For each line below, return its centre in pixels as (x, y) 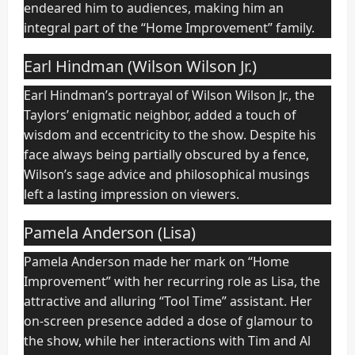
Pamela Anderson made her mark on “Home (157, 262)
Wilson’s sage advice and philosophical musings (167, 175)
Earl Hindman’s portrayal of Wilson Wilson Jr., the (169, 95)
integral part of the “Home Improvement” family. (169, 28)
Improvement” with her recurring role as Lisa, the (172, 282)
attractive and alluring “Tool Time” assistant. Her (168, 302)
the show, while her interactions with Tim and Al (167, 341)
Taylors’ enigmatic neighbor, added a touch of (160, 115)
